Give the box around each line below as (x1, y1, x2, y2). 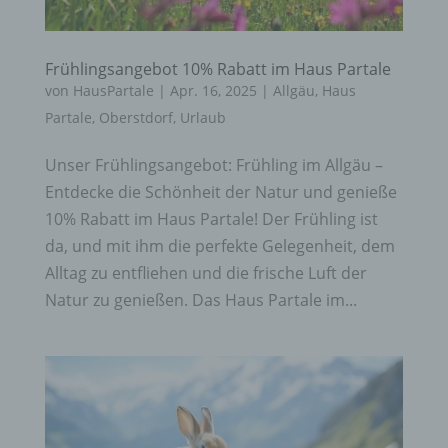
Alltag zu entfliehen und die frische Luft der (44, 261, 367, 284)
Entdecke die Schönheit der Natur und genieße (44, 180, 397, 203)
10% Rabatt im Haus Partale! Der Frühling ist (44, 207, 378, 230)
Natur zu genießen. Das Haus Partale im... (44, 288, 357, 311)
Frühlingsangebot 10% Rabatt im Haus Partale (44, 57, 391, 80)
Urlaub (179, 107, 226, 127)
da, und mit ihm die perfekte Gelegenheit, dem (44, 234, 395, 257)
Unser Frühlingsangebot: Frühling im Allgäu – (44, 153, 383, 176)
